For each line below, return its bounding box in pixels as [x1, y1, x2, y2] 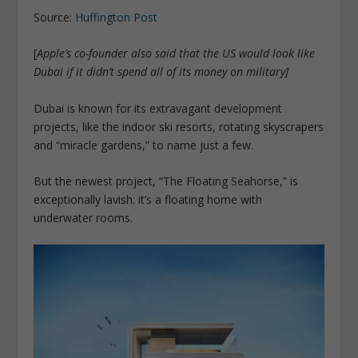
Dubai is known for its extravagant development [34, 100, 283, 116]
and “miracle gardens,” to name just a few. [34, 137, 254, 153]
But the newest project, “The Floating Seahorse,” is [34, 173, 299, 189]
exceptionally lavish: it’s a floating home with [34, 192, 263, 208]
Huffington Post [75, 9, 158, 25]
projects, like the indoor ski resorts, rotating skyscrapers [34, 118, 324, 134]
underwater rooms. [34, 210, 133, 226]
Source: [34, 9, 76, 25]
